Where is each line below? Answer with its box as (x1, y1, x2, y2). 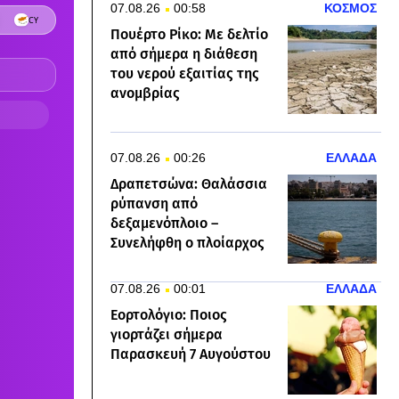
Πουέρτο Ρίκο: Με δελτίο (110, 26, 268, 44)
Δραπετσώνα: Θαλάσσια (110, 175, 267, 193)
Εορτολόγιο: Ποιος (110, 306, 227, 324)
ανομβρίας (110, 85, 180, 102)
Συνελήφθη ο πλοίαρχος (110, 234, 265, 252)
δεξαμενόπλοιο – (110, 215, 218, 232)
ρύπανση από (110, 195, 198, 213)
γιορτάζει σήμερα (110, 326, 223, 344)
